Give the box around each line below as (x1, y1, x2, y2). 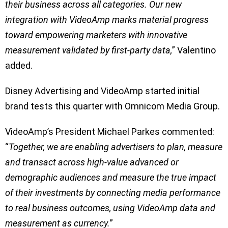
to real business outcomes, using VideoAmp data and (5, 202, 215, 213)
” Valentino (172, 44, 216, 55)
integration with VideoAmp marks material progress (5, 14, 209, 25)
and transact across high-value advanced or (5, 156, 179, 167)
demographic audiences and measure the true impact (5, 172, 216, 183)
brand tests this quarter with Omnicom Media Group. (5, 100, 220, 111)
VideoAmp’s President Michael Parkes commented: (5, 126, 214, 137)
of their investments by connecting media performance (5, 187, 220, 198)
